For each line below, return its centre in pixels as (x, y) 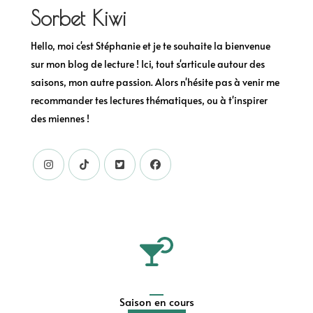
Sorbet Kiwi (79, 18)
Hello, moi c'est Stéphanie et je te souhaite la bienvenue (151, 45)
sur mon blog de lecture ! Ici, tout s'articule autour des (148, 64)
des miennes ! (60, 118)
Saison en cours (156, 301)
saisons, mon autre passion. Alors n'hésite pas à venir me (155, 82)
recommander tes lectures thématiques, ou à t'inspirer (149, 100)
